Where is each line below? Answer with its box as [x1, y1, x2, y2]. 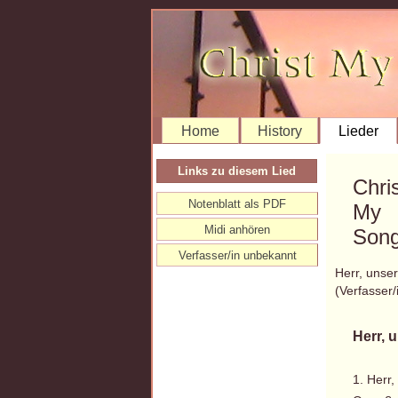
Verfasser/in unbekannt [178, 249, 297, 262]
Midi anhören [204, 223, 270, 236]
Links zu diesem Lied [178, 164, 296, 178]
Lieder [338, 123, 378, 139]
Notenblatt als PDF [188, 197, 286, 211]
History [257, 123, 302, 139]
